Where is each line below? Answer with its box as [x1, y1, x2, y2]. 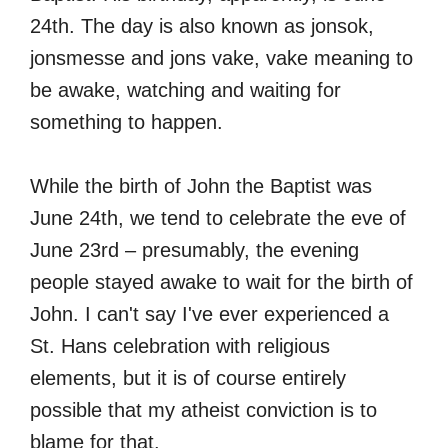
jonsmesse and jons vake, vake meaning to [30, 46, 413, 69]
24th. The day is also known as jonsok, [30, 14, 374, 37]
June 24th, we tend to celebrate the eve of [30, 206, 406, 229]
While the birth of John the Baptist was [30, 174, 372, 197]
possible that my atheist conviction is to [30, 398, 377, 421]
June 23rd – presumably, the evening [30, 238, 359, 261]
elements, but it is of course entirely [30, 366, 346, 389]
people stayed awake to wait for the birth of [30, 270, 413, 293]
